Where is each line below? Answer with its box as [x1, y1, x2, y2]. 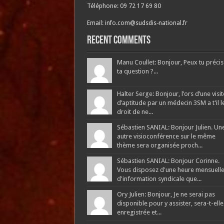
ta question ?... [116, 67, 158, 75]
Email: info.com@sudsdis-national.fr [86, 19, 187, 26]
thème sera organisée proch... [116, 141, 202, 149]
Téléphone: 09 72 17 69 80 [86, 2, 161, 9]
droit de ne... [116, 107, 153, 115]
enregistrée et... [116, 208, 161, 216]
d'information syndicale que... [116, 174, 201, 182]
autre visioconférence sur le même [116, 132, 215, 140]
